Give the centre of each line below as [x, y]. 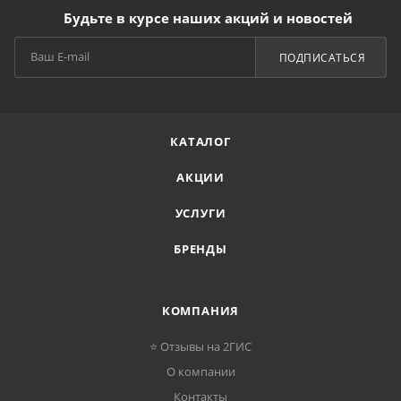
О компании [200, 372]
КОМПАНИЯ [200, 311]
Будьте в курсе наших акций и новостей [208, 18]
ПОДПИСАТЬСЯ [322, 57]
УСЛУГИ [200, 213]
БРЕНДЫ [200, 249]
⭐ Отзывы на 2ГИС [200, 347]
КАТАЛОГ [200, 142]
